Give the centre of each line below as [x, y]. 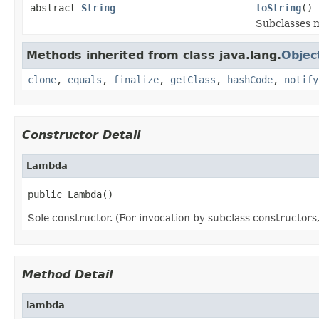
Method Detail [67, 275]
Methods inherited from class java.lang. [154, 56]
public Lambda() [70, 195]
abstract [56, 8]
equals [85, 80]
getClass [193, 80]
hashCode [250, 80]
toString [278, 8]
